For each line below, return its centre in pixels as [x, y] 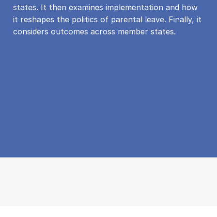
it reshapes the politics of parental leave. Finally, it [107, 19]
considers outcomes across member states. [94, 31]
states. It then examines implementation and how [105, 7]
